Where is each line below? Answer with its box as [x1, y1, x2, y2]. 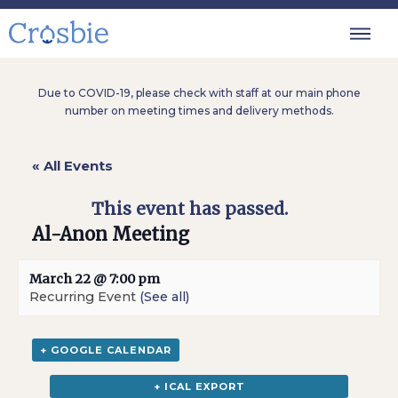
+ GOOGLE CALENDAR [40, 344, 172, 356]
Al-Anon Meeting [32, 223, 190, 246]
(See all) [139, 289, 189, 305]
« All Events [32, 157, 114, 174]
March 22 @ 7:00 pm [29, 271, 160, 287]
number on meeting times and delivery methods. [64, 104, 334, 117]
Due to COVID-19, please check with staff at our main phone [37, 86, 361, 99]
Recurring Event [29, 289, 139, 305]
